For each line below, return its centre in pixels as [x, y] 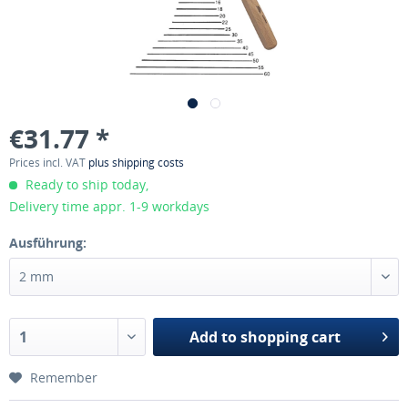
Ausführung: [48, 243]
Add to [214, 337]
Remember [64, 377]
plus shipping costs [136, 163]
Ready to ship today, [85, 184]
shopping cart [291, 337]
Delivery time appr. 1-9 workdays [109, 206]
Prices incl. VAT [49, 163]
